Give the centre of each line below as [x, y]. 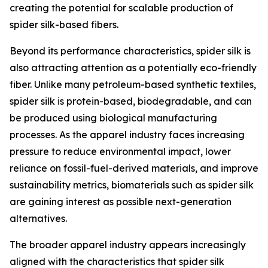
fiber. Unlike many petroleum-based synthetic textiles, [133, 84]
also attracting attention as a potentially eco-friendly [133, 68]
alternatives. [38, 218]
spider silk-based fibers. [64, 25]
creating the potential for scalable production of [121, 8]
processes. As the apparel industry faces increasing [127, 135]
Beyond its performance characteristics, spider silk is [130, 51]
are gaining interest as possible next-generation [121, 202]
